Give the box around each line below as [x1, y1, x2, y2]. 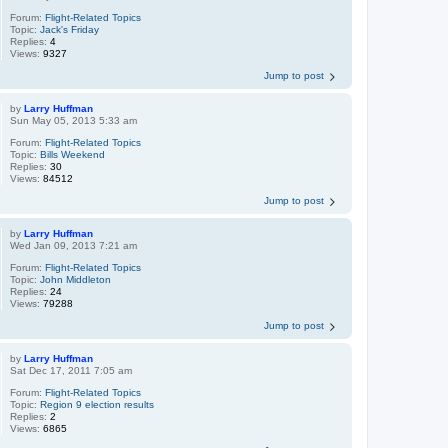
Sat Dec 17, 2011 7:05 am [10, 364, 133, 376]
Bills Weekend [40, 148, 106, 160]
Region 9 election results [40, 398, 155, 410]
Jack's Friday [40, 23, 100, 35]
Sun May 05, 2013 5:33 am [10, 114, 138, 126]
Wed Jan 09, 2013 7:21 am [10, 239, 138, 251]
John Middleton [40, 273, 112, 285]
